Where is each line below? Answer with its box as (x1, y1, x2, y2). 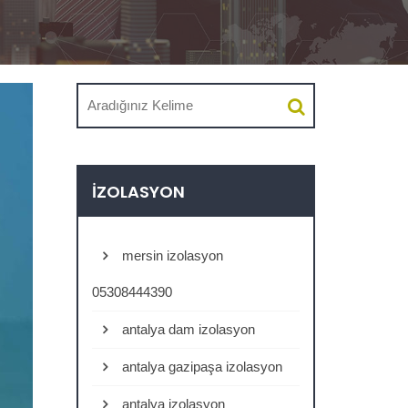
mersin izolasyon (117, 248, 223, 263)
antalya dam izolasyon (117, 321, 255, 337)
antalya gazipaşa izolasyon (117, 359, 282, 374)
